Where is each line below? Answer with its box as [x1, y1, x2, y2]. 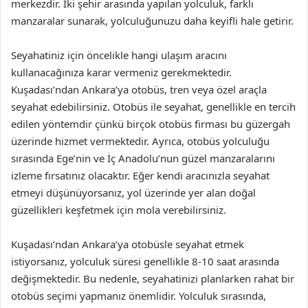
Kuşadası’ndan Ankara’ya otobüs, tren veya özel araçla [11, 82, 267, 96]
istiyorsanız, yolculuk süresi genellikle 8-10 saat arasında [11, 254, 279, 268]
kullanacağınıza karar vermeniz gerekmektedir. [11, 65, 232, 79]
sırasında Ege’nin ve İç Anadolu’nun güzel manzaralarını [11, 151, 275, 165]
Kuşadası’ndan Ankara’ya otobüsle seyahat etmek [11, 237, 244, 251]
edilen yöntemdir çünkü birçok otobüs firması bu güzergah [11, 117, 290, 131]
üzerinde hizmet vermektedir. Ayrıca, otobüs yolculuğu [11, 134, 269, 148]
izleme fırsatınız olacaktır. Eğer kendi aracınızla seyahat [11, 168, 269, 182]
